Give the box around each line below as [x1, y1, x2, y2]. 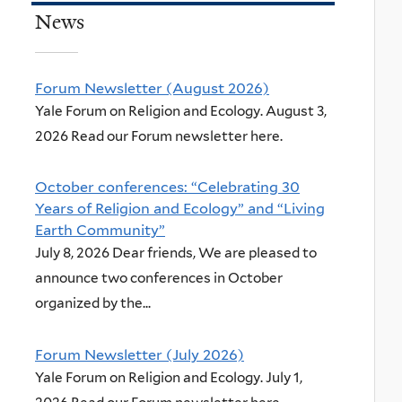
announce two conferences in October [35, 269, 283, 287]
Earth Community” [35, 221, 165, 240]
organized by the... [35, 294, 151, 312]
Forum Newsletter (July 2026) [35, 345, 244, 363]
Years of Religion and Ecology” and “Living [35, 199, 325, 218]
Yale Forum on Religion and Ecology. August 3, [35, 101, 327, 119]
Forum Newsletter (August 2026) [35, 78, 269, 97]
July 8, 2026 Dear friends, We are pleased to [35, 244, 317, 262]
